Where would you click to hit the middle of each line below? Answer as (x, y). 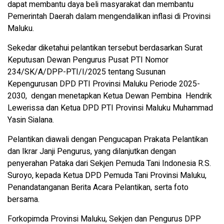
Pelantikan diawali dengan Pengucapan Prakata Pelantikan (108, 140)
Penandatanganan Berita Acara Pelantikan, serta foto (98, 188)
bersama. (23, 200)
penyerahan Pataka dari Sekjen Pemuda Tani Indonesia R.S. (109, 164)
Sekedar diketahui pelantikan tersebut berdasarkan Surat (105, 48)
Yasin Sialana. (31, 120)
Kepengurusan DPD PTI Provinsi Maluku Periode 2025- (104, 84)
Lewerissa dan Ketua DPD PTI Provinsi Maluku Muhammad (110, 108)
